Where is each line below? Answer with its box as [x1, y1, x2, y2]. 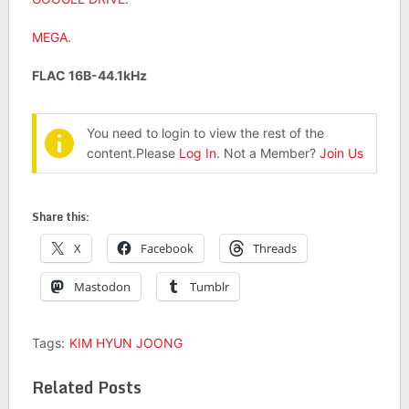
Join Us [319, 145, 363, 162]
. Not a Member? [215, 145, 320, 162]
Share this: [31, 208, 89, 226]
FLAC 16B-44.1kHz [31, 68, 147, 84]
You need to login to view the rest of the [86, 125, 324, 142]
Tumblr [189, 278, 229, 296]
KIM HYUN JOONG [68, 335, 183, 351]
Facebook [140, 240, 194, 257]
